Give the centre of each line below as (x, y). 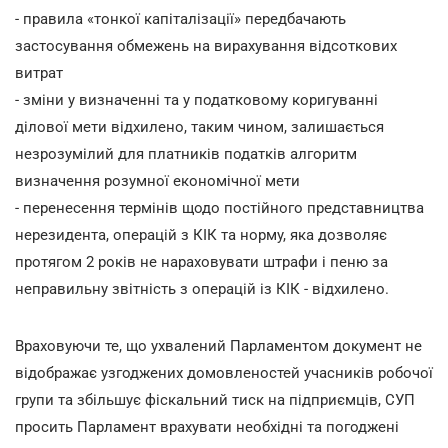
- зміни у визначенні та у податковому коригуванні (196, 99)
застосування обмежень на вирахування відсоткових (206, 45)
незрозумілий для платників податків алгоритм (186, 153)
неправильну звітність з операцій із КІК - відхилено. (202, 288)
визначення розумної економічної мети (157, 180)
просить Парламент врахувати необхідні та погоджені (207, 426)
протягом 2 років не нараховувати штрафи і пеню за (201, 261)
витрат (39, 72)
